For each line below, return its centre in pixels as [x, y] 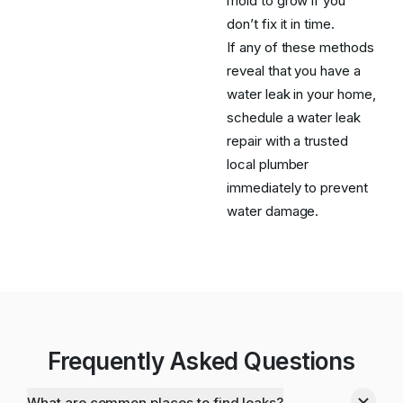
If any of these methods [300, 47]
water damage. [273, 211]
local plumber [268, 164]
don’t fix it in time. [281, 24]
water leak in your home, [301, 94]
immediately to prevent [297, 188]
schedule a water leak [294, 117]
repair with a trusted [287, 141]
